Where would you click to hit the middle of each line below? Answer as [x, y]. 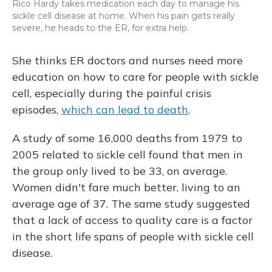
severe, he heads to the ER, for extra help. [100, 28]
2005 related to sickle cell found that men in [127, 155]
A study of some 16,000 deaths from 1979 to [127, 138]
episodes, [37, 110]
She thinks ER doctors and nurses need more [127, 60]
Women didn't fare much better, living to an [126, 187]
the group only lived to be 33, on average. [120, 171]
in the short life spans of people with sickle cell [133, 236]
